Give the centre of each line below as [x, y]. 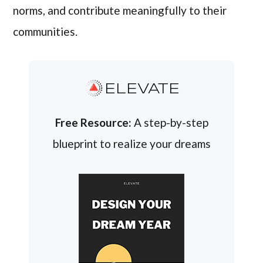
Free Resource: [93, 123]
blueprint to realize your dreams [131, 144]
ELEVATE [142, 90]
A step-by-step [170, 123]
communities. [45, 32]
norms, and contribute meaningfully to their [120, 11]
